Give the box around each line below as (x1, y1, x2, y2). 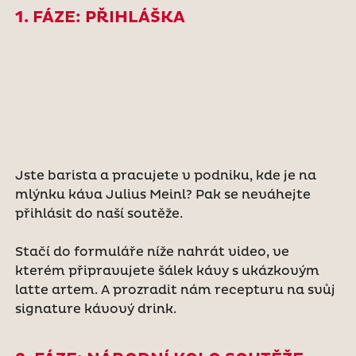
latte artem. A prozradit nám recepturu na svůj (14, 281, 335, 298)
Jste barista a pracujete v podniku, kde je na (14, 167, 316, 184)
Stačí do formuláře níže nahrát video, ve (14, 243, 289, 260)
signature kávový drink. (14, 300, 180, 317)
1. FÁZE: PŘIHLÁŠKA (14, 7, 185, 27)
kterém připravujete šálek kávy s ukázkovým (14, 262, 319, 279)
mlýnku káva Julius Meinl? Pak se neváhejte (14, 186, 311, 203)
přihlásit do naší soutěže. (14, 205, 183, 222)
